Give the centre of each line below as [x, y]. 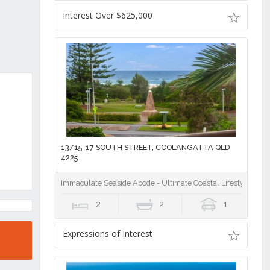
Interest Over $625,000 [107, 15]
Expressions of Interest [107, 233]
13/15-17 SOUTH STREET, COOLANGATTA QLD [145, 147]
